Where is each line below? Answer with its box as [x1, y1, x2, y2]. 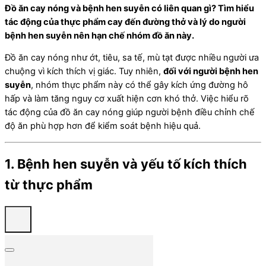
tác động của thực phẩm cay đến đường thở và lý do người [5, 16, 246, 27]
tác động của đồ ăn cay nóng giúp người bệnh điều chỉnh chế [5, 107, 255, 118]
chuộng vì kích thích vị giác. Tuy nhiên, [5, 66, 163, 77]
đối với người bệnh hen [163, 66, 258, 77]
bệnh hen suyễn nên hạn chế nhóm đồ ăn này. [5, 30, 194, 41]
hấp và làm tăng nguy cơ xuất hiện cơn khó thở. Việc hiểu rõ [5, 93, 249, 104]
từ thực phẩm [5, 176, 93, 192]
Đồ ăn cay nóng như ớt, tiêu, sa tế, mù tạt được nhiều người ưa [5, 52, 259, 64]
